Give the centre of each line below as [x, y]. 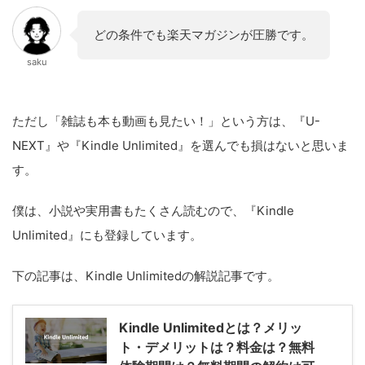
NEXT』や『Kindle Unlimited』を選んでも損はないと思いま [180, 145]
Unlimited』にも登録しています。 [107, 235]
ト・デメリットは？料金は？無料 [217, 347]
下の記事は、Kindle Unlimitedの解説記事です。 [146, 276]
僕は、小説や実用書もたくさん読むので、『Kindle [153, 211]
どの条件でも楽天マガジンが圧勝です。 [204, 35]
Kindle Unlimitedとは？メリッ [211, 328]
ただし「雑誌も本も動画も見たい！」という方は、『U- [166, 121]
